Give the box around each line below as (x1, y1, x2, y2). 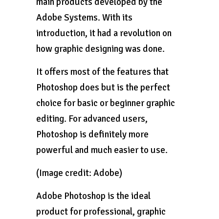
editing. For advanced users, (36, 113, 148, 125)
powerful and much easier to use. (36, 144, 168, 156)
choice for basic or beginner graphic (36, 97, 175, 109)
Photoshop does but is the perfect (36, 82, 170, 93)
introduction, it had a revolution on (36, 27, 172, 39)
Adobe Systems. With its (36, 12, 132, 23)
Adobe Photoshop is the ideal (36, 190, 151, 202)
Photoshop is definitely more (36, 129, 149, 140)
